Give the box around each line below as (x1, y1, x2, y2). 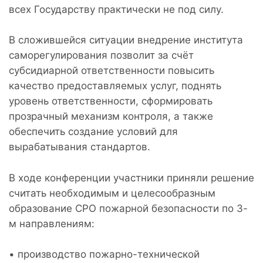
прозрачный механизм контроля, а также (9, 110, 213, 123)
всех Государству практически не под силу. (9, 3, 224, 15)
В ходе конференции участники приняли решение (9, 171, 254, 184)
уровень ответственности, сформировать (9, 95, 213, 107)
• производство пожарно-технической (9, 248, 200, 260)
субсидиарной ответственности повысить (9, 65, 214, 77)
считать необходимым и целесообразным (9, 187, 215, 199)
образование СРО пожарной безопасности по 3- (9, 202, 248, 214)
